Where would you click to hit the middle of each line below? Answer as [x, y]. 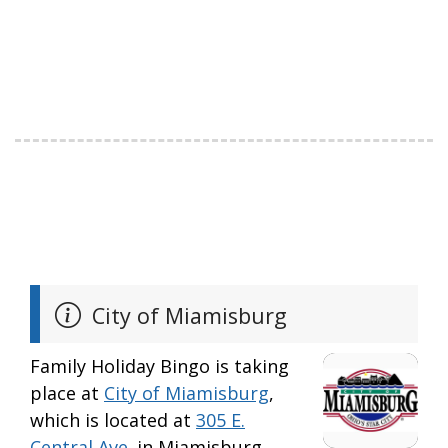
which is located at [113, 420]
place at [67, 393]
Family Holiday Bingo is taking [159, 366]
